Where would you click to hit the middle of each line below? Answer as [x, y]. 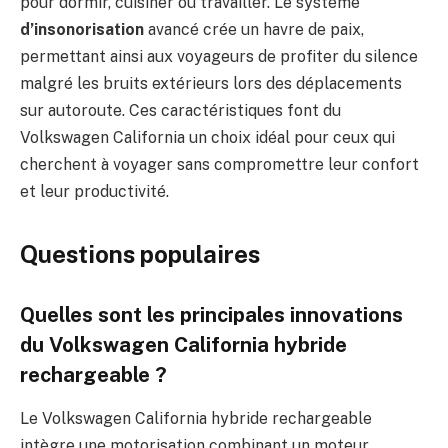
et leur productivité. [94, 191]
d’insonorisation [82, 29]
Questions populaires [140, 254]
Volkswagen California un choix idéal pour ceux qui [207, 137]
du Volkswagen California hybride [183, 344]
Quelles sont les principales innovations [211, 314]
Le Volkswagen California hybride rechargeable [196, 419]
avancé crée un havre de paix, [254, 29]
